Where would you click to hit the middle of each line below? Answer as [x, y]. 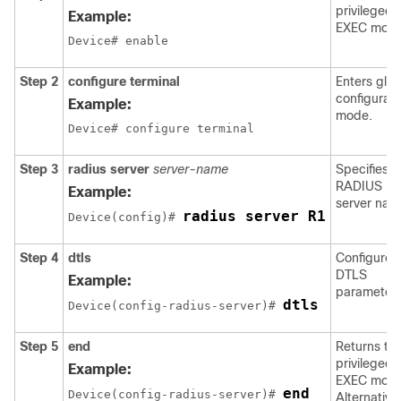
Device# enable [118, 41]
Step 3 [39, 169]
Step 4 [39, 258]
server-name [191, 169]
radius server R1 [254, 216]
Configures [367, 258]
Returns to [366, 346]
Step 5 [39, 346]
